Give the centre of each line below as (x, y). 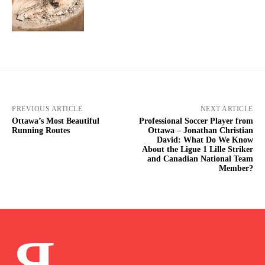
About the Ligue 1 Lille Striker (197, 149)
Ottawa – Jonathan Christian (200, 130)
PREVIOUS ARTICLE (47, 109)
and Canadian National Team (200, 159)
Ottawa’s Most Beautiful (56, 121)
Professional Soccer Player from (196, 121)
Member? (236, 168)
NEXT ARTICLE (227, 109)
